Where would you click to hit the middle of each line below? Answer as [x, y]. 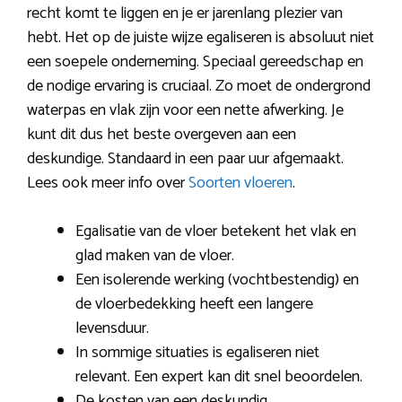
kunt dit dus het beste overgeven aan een [162, 135]
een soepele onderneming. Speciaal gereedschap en [195, 62]
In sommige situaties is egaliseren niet [197, 353]
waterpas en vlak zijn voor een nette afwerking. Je [185, 111]
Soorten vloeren [240, 184]
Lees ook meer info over [108, 184]
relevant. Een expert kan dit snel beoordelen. [219, 377]
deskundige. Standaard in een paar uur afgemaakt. [185, 159]
